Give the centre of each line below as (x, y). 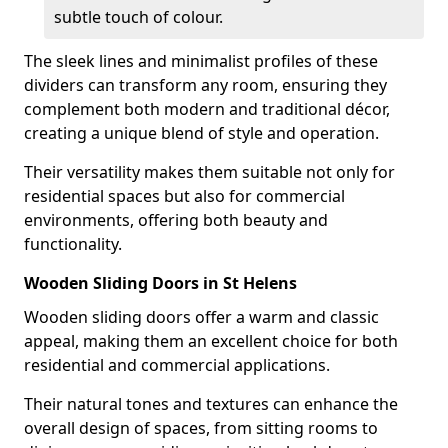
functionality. (73, 244)
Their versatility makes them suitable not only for (209, 172)
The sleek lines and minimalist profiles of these (201, 61)
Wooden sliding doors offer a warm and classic (201, 317)
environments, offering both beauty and (176, 220)
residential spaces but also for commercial (184, 196)
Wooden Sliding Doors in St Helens (160, 283)
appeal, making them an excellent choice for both (211, 341)
